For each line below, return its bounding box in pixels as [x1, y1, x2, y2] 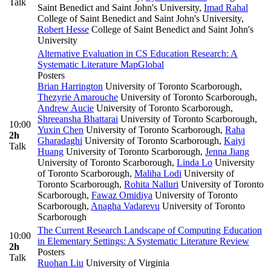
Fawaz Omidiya [91, 190, 152, 201]
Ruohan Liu [38, 258, 83, 269]
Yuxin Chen [38, 125, 83, 135]
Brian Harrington [38, 81, 103, 92]
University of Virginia [83, 258, 169, 269]
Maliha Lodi [134, 168, 181, 179]
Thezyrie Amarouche [38, 92, 118, 103]
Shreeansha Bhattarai [38, 114, 118, 125]
